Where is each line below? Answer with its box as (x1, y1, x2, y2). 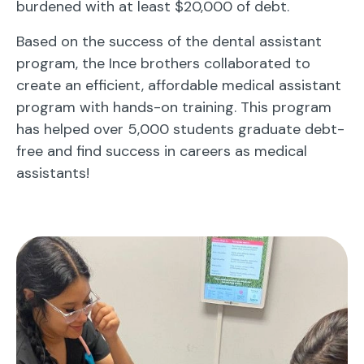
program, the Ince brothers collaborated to (16, 54, 310, 74)
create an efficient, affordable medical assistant (16, 76, 341, 96)
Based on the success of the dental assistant (16, 32, 322, 52)
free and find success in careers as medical (16, 141, 307, 162)
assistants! (16, 163, 89, 184)
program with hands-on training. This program (16, 97, 331, 118)
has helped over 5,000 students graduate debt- (16, 119, 344, 140)
